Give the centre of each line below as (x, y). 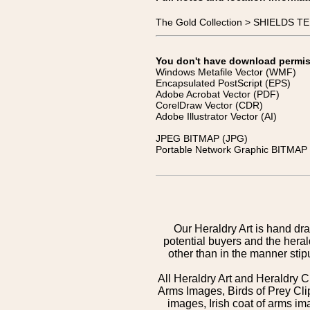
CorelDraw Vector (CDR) (209, 105)
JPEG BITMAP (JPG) (202, 138)
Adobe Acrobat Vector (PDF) (218, 94)
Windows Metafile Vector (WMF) (226, 72)
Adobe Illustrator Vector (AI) (216, 116)
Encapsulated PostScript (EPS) (223, 83)
